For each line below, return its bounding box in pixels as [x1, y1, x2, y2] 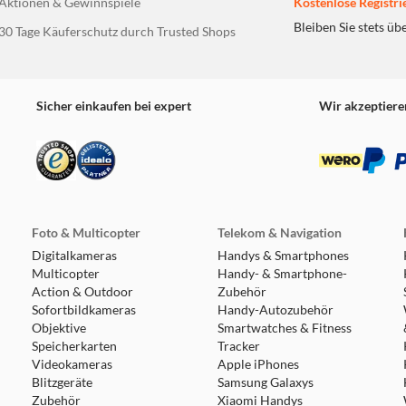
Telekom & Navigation [217, 226, 342, 240]
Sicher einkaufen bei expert [36, 98, 191, 113]
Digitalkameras [31, 248, 117, 263]
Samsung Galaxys [217, 375, 314, 390]
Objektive [31, 321, 86, 335]
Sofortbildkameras [31, 303, 136, 317]
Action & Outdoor [31, 285, 133, 299]
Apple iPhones [217, 357, 299, 372]
